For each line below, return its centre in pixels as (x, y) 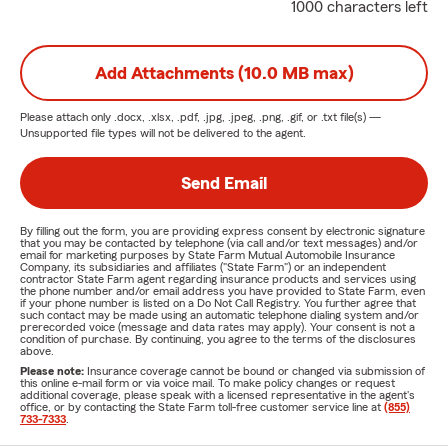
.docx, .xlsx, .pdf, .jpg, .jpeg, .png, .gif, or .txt (225, 117)
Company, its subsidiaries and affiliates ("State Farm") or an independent (203, 267)
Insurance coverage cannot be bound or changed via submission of (256, 371)
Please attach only (67, 117)
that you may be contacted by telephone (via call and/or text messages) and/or (219, 243)
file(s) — (359, 117)
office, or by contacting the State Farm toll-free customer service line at (202, 407)
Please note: (53, 371)
